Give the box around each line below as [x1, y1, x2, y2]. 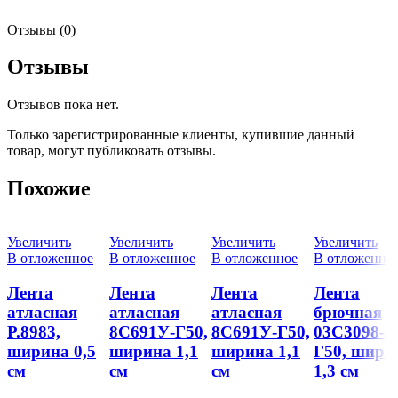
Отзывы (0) [7, 21, 76, 37]
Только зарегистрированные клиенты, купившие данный [7, 127, 354, 143]
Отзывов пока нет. [7, 97, 119, 113]
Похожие [7, 177, 91, 201]
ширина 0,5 [7, 341, 96, 361]
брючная [314, 302, 382, 322]
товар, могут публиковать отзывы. [7, 143, 216, 159]
